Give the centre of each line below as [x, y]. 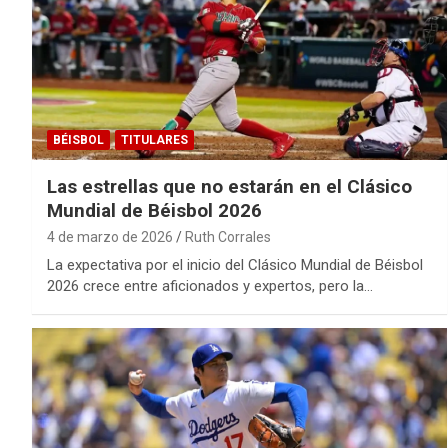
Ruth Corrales [228, 237]
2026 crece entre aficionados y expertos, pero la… [210, 286]
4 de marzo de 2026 [110, 237]
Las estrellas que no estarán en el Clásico [229, 187]
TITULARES [154, 140]
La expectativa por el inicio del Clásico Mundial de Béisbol [235, 265]
